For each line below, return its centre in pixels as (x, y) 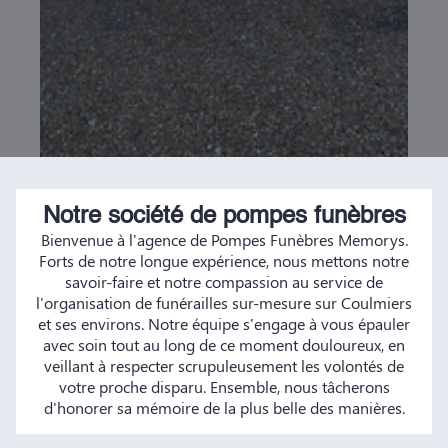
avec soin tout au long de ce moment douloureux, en (224, 344)
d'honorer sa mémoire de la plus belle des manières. (224, 407)
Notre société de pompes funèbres (224, 217)
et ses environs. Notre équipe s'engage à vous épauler (224, 323)
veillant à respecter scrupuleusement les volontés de (224, 365)
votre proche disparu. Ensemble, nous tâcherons (224, 386)
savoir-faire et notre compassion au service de (224, 281)
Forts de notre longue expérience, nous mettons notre (224, 260)
